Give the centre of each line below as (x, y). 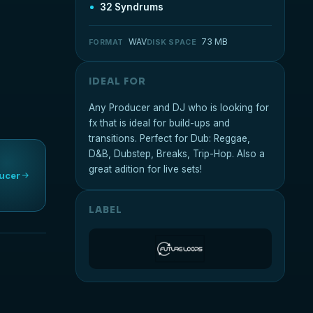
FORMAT (106, 42)
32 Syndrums (131, 7)
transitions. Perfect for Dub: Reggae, (169, 138)
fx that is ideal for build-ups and (159, 123)
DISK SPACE (172, 42)
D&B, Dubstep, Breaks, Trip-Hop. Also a (176, 154)
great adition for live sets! (145, 169)
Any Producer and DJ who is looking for (179, 108)
